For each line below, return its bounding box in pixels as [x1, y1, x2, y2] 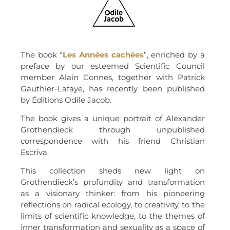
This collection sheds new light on [21, 166, 205, 176]
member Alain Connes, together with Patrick [21, 72, 205, 82]
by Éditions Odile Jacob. [21, 94, 111, 105]
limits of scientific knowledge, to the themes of [21, 211, 205, 221]
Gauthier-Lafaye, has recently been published [21, 83, 205, 93]
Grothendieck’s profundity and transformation [21, 177, 205, 187]
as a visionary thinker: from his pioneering [21, 188, 205, 199]
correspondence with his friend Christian [21, 136, 205, 146]
